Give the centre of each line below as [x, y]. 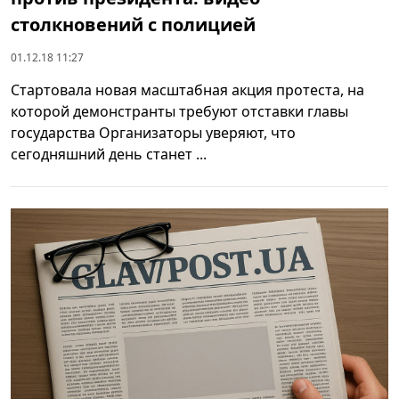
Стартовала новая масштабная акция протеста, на [187, 90]
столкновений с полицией [133, 24]
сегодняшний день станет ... [109, 154]
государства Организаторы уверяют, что [153, 132]
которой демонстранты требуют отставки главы [179, 111]
